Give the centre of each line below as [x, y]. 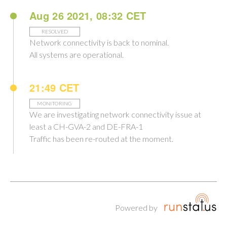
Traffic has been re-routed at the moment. [101, 139]
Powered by [136, 207]
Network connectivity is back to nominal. [99, 42]
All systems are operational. [77, 54]
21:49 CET [54, 87]
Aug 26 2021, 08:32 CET [88, 15]
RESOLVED [55, 31]
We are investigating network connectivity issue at [115, 114]
